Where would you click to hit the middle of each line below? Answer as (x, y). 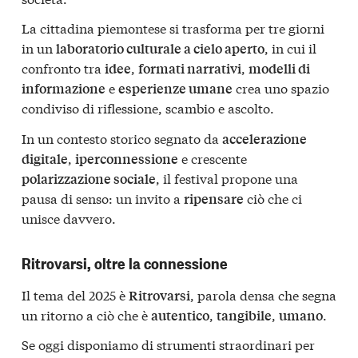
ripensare (214, 198)
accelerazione (265, 138)
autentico (180, 315)
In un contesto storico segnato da (122, 137)
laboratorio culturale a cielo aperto (160, 49)
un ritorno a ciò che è (86, 314)
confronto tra (63, 68)
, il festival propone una (227, 177)
